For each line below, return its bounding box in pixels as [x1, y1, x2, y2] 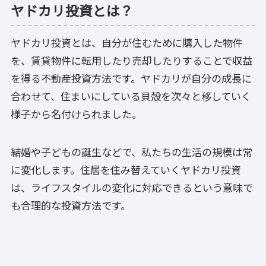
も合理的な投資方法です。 [11, 198, 131, 213]
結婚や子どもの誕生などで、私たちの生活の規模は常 [11, 144, 252, 160]
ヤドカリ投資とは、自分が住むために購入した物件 [11, 35, 243, 50]
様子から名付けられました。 [11, 106, 142, 122]
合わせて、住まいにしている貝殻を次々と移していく [11, 88, 251, 104]
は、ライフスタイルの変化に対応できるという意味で [11, 180, 253, 195]
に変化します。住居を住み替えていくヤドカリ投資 [11, 162, 241, 178]
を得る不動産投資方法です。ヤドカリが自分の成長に [11, 71, 252, 86]
